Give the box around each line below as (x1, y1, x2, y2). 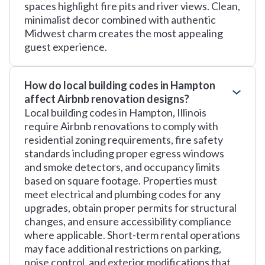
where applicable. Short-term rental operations (24, 228, 240, 241)
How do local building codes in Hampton (24, 79, 215, 92)
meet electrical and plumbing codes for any (24, 188, 221, 201)
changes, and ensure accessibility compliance (24, 215, 231, 228)
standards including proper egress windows (24, 147, 224, 160)
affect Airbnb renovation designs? (24, 92, 189, 105)
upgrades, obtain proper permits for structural (24, 201, 237, 214)
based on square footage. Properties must (24, 174, 217, 187)
